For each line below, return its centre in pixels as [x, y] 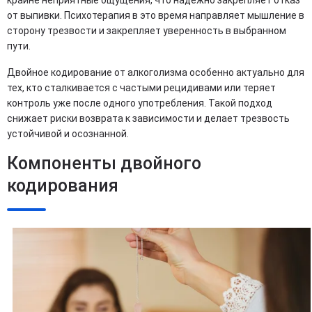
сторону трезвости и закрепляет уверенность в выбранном [147, 31]
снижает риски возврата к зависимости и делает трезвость [148, 118]
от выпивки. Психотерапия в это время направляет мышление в [156, 15]
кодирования [63, 186]
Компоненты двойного [104, 163]
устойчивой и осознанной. [68, 134]
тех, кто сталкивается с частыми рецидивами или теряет [141, 88]
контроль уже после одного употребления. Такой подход [140, 103]
